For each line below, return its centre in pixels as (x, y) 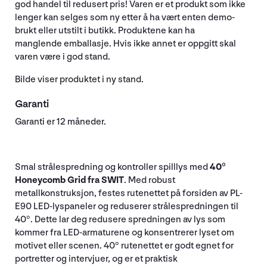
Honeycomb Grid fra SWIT (69, 180)
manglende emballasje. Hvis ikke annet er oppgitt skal (125, 44)
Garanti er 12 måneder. (60, 122)
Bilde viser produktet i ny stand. (79, 79)
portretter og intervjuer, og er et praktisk (96, 259)
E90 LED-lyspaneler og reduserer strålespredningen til (127, 206)
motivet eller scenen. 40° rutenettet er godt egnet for (124, 246)
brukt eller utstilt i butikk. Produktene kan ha (105, 30)
